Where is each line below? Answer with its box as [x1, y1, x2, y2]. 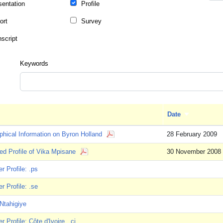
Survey [81, 17, 102, 25]
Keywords [20, 60, 49, 67]
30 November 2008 [167, 148, 221, 155]
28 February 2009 [167, 130, 217, 138]
